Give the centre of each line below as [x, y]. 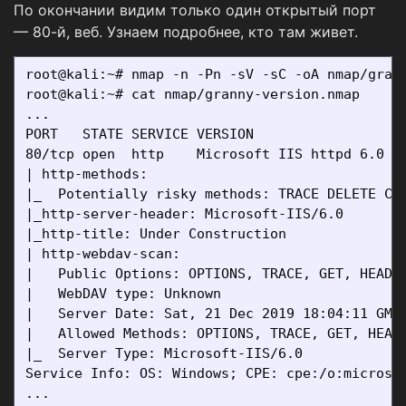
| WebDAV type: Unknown [123, 293]
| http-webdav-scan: [107, 253]
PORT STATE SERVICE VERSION [140, 134]
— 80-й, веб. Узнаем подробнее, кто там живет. [186, 31]
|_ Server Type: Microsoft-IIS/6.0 [164, 353]
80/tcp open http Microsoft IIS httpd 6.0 [205, 154]
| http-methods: [91, 174]
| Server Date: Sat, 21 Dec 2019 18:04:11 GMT [213, 313]
